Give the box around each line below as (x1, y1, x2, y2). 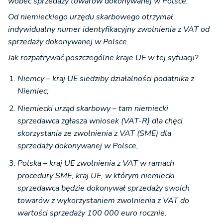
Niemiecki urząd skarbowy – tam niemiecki (17, 103, 168, 114)
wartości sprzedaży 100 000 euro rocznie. (17, 208, 167, 219)
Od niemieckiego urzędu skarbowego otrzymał (8, 11, 173, 23)
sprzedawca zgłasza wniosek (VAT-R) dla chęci (17, 115, 183, 127)
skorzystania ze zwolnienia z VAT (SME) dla (17, 128, 171, 139)
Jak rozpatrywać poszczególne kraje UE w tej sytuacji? (8, 52, 198, 64)
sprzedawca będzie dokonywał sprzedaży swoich (17, 183, 190, 194)
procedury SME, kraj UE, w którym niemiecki (17, 170, 175, 182)
